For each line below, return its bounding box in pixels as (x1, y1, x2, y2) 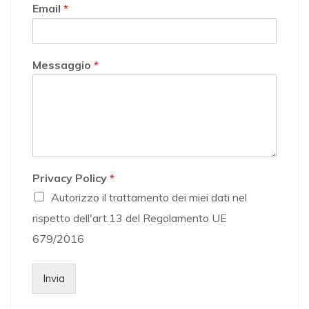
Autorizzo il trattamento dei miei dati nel (51, 190, 247, 204)
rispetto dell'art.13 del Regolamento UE (32, 211, 227, 225)
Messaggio (32, 58, 94, 72)
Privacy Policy (32, 171, 110, 185)
